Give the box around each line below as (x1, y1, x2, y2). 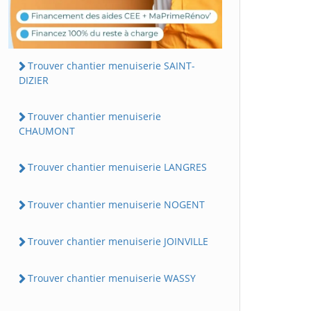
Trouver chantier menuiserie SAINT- (28, 58, 195, 72)
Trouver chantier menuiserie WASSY (28, 271, 196, 285)
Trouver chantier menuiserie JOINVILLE (28, 234, 208, 248)
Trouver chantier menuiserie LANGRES (28, 160, 207, 174)
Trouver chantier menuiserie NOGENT (28, 197, 205, 211)
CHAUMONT (19, 124, 75, 138)
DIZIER (19, 74, 49, 87)
